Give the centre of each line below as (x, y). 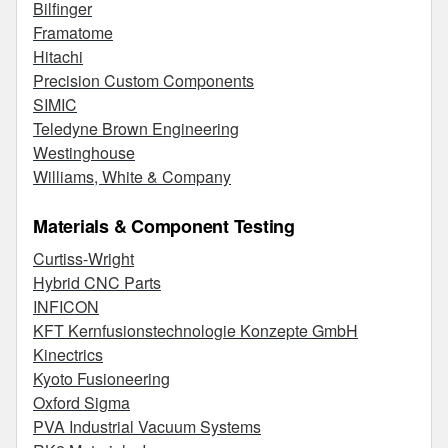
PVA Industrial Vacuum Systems (147, 426)
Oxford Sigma (81, 402)
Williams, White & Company (132, 176)
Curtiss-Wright (83, 258)
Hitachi (58, 56)
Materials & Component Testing (164, 226)
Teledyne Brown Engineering (136, 128)
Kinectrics (68, 354)
